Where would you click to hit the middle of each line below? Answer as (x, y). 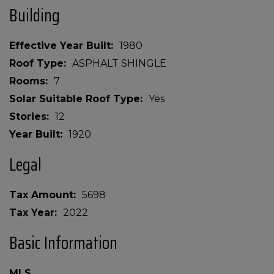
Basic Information (63, 243)
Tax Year (32, 213)
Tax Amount (41, 195)
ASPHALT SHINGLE (119, 63)
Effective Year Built (60, 46)
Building (35, 15)
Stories (28, 117)
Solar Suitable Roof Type (75, 99)
